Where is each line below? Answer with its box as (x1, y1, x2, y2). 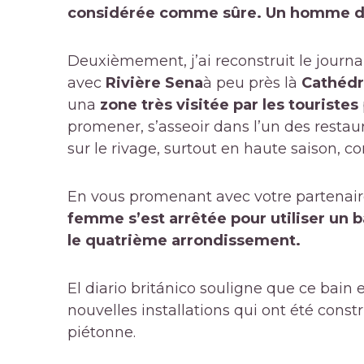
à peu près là (203, 74, 301, 93)
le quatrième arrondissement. (67, 232, 301, 250)
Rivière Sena (106, 74, 203, 93)
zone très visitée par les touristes (100, 96, 362, 115)
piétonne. (67, 323, 136, 342)
